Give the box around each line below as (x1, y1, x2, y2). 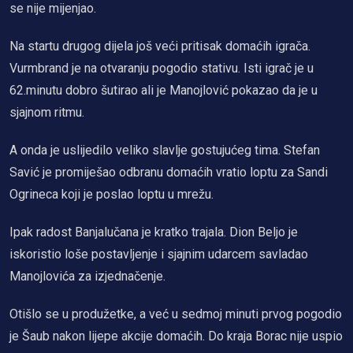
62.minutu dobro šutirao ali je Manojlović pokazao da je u (9, 83, 318, 98)
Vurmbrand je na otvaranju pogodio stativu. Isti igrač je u (9, 61, 314, 76)
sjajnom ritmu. (9, 105, 84, 121)
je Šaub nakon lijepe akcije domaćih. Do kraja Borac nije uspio (9, 329, 343, 344)
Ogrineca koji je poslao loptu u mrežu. (9, 187, 214, 203)
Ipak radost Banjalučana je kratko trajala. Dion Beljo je (9, 225, 298, 240)
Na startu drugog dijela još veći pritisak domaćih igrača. (9, 39, 310, 54)
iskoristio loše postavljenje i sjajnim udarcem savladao (9, 247, 308, 262)
